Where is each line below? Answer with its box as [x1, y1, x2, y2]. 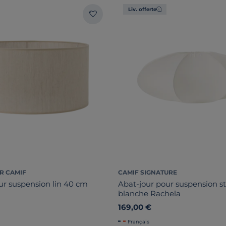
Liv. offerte [128, 6, 156, 13]
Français [128, 218, 149, 225]
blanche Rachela [118, 188, 181, 198]
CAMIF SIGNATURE [118, 168, 177, 176]
